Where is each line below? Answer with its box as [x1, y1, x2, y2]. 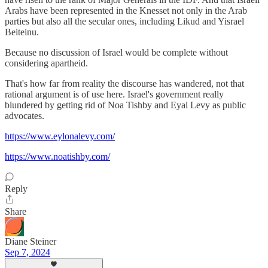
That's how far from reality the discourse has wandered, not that [5, 78, 244, 89]
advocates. [5, 110, 44, 121]
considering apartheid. [5, 57, 88, 68]
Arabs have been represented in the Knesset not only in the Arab [5, 5, 247, 16]
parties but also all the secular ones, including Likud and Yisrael [5, 16, 244, 26]
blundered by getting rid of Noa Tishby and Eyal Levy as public [5, 99, 246, 110]
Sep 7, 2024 [5, 246, 50, 257]
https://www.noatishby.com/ [5, 151, 110, 162]
